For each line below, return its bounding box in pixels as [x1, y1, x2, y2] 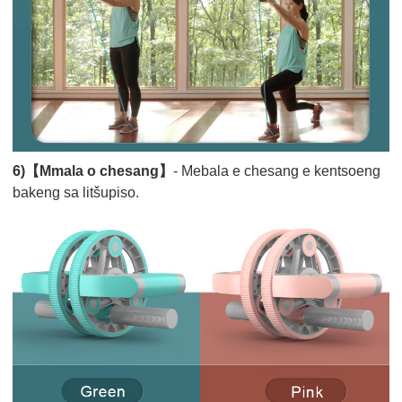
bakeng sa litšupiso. [13, 185, 140, 201]
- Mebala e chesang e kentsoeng [173, 163, 381, 179]
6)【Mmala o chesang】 [13, 163, 174, 179]
